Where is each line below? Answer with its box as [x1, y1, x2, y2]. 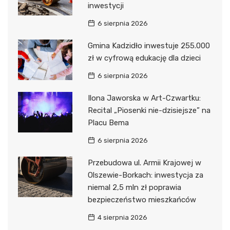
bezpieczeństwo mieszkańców [87, 195, 196, 204]
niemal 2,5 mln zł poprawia [87, 182, 181, 192]
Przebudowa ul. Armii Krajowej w [87, 158, 201, 167]
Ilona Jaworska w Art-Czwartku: [87, 93, 201, 103]
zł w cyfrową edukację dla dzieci [87, 53, 201, 63]
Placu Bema [87, 118, 129, 127]
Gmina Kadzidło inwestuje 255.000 [87, 41, 210, 50]
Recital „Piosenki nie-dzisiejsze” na [87, 105, 210, 115]
